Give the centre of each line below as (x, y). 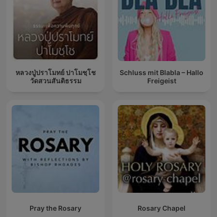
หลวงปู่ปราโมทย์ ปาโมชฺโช (55, 72)
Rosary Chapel (162, 208)
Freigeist (162, 80)
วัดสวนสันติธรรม (55, 80)
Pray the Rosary (55, 208)
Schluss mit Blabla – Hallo (162, 72)
